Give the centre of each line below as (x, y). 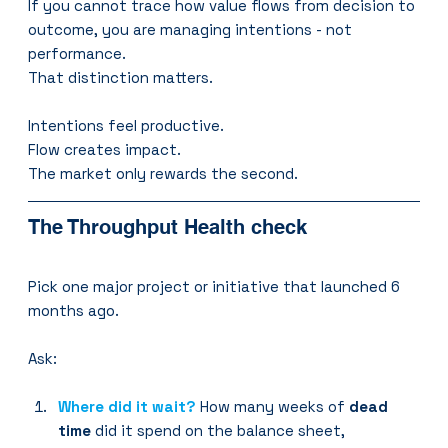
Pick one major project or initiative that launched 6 (216, 286)
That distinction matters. (121, 77)
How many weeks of (275, 406)
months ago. (74, 310)
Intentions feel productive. (126, 125)
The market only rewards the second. (163, 173)
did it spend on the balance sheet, (220, 430)
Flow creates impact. (105, 149)
